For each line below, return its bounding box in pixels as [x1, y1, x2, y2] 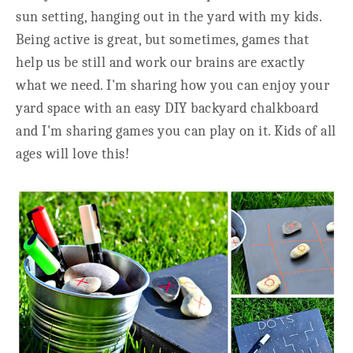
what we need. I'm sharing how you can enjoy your [16, 77, 329, 93]
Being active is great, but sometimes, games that [16, 32, 309, 47]
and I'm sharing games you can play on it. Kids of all [16, 123, 336, 139]
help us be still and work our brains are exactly [16, 54, 305, 70]
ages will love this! [16, 146, 129, 162]
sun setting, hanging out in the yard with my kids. [16, 9, 321, 24]
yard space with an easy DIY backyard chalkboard [16, 100, 319, 116]
